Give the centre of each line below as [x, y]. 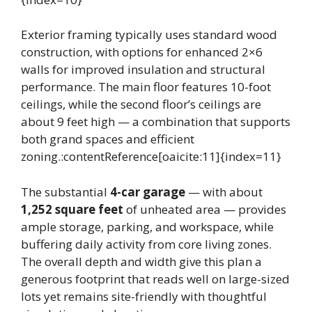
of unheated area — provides [205, 209]
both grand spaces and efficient [108, 139]
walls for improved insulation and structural [143, 70]
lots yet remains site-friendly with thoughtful [144, 296]
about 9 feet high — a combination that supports [156, 122]
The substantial [65, 192]
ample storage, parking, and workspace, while [147, 226]
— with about [224, 192]
